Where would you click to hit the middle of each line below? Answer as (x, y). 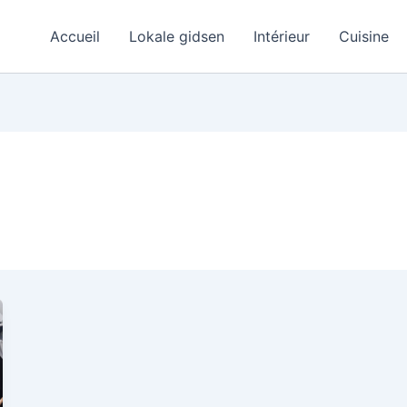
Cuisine (364, 36)
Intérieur (282, 36)
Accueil (75, 36)
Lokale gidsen (177, 36)
